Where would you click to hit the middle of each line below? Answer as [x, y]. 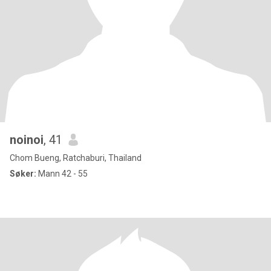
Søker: [23, 174]
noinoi [27, 140]
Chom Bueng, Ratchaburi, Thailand [76, 158]
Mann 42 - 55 [62, 174]
